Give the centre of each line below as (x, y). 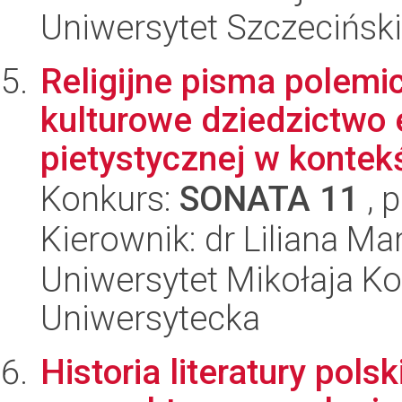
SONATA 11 (269, 199)
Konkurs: (110, 199)
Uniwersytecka (150, 318)
